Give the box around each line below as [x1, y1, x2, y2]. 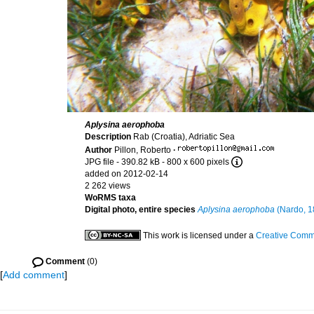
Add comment [3, 269, 64, 280]
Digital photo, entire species [85, 205, 196, 214]
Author [85, 145, 114, 155]
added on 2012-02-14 [85, 169, 168, 179]
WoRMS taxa [85, 193, 136, 203]
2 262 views [85, 181, 130, 191]
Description [85, 132, 133, 142]
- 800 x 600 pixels [162, 157, 229, 167]
